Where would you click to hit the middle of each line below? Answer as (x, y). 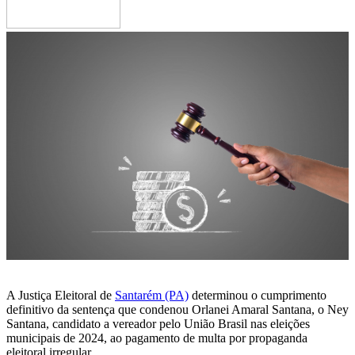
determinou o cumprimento (258, 295)
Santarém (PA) (152, 295)
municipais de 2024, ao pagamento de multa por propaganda (157, 338)
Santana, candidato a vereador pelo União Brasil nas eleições (158, 323)
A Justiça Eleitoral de (61, 295)
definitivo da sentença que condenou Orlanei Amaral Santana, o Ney (177, 309)
